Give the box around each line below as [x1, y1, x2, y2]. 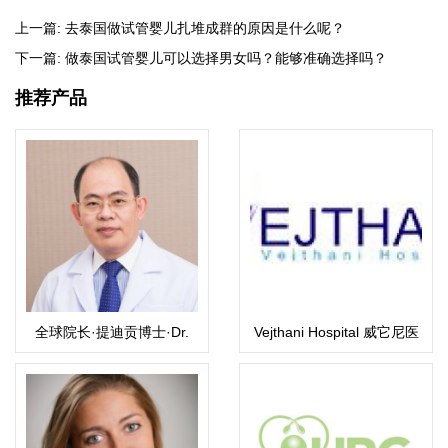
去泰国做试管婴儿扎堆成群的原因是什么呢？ [65, 20, 345, 37]
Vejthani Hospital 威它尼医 [253, 324, 419, 341]
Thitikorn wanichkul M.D [36, 344, 188, 361]
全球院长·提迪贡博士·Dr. [35, 324, 189, 341]
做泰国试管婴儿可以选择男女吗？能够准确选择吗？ [65, 50, 387, 67]
